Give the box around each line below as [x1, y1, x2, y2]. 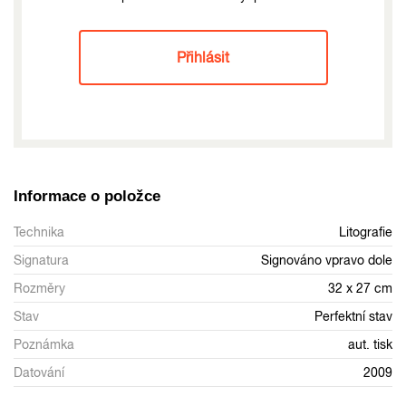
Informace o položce [14, 187, 160, 205]
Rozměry [14, 280, 65, 295]
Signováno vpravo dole [261, 252, 392, 267]
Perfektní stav [314, 308, 392, 324]
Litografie [339, 224, 392, 239]
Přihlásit [177, 48, 229, 65]
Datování [14, 364, 64, 380]
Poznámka [14, 336, 74, 352]
